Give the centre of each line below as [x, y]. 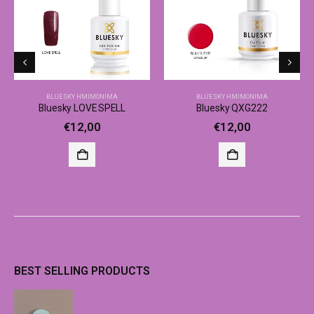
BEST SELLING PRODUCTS [82, 271]
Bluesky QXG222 [232, 108]
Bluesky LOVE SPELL [82, 108]
